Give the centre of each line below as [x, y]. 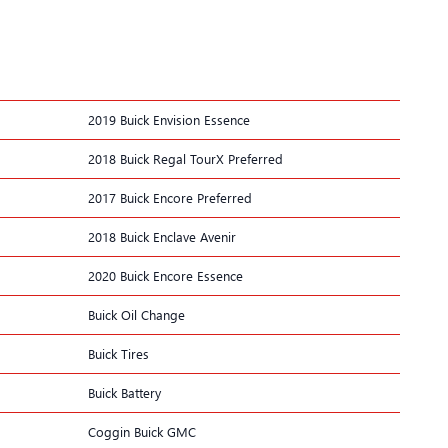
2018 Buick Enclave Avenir [162, 236]
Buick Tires [118, 353]
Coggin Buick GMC [142, 431]
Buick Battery [124, 392]
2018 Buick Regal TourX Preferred [185, 158]
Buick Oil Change [136, 314]
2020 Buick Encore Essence [165, 275]
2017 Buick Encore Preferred [170, 197]
